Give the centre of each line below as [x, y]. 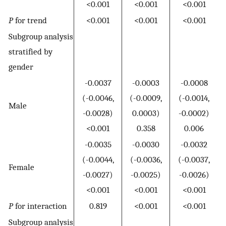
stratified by [31, 51]
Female [21, 167]
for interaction [40, 206]
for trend [30, 20]
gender [21, 66]
